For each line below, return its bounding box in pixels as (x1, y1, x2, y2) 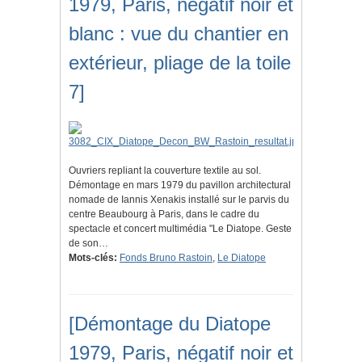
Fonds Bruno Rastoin (120, 252, 213, 264)
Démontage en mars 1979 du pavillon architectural (69, 179, 291, 192)
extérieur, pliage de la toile (69, 52, 291, 74)
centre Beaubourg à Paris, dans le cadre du (69, 208, 259, 221)
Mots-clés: (69, 252, 117, 264)
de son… (69, 238, 108, 250)
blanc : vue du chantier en (69, 23, 288, 45)
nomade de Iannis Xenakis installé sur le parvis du (69, 194, 289, 206)
